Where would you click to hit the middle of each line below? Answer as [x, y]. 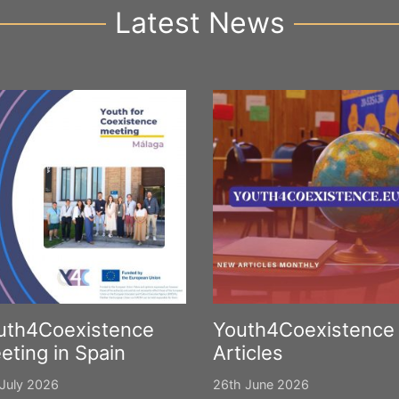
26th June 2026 [261, 384]
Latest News [199, 23]
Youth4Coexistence [304, 330]
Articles [248, 353]
